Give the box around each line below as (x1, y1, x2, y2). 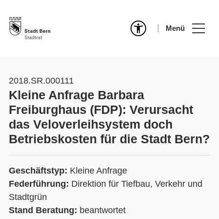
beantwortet (80, 205, 126, 215)
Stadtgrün (9, 192, 47, 202)
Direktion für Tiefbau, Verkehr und (71, 179, 202, 189)
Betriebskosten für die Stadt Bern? (9, 132, 210, 146)
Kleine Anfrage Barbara (9, 88, 144, 102)
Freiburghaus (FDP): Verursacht (9, 103, 193, 116)
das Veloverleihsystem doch (9, 117, 173, 131)
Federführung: (9, 179, 71, 189)
